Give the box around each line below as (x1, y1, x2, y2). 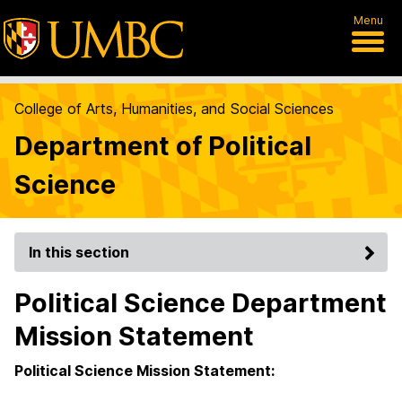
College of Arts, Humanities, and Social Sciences (14, 100, 334, 118)
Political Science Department (14, 287, 387, 319)
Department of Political (14, 130, 311, 162)
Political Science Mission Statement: (14, 362, 275, 380)
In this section (29, 243, 129, 261)
